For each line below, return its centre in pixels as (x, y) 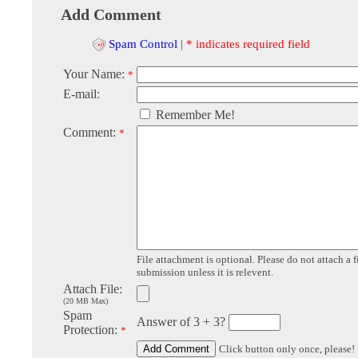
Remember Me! (194, 115)
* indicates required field (248, 43)
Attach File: (93, 289)
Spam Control (143, 43)
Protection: (92, 330)
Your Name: (95, 74)
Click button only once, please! (287, 349)
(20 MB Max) (86, 301)
